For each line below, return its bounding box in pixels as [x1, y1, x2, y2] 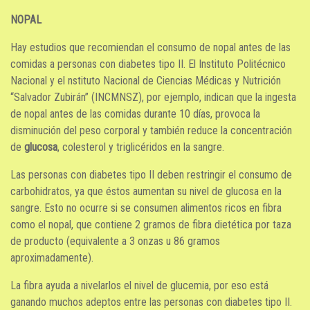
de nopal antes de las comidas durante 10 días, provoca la [10, 107, 260, 120]
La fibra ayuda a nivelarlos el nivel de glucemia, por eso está [10, 278, 268, 292]
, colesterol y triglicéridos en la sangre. [57, 140, 227, 154]
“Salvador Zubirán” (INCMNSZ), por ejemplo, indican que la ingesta [10, 90, 296, 104]
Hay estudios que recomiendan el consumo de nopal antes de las [10, 40, 291, 54]
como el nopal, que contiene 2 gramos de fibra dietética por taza [10, 217, 291, 231]
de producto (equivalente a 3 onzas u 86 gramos [10, 234, 220, 248]
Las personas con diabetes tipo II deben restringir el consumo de [10, 167, 292, 181]
